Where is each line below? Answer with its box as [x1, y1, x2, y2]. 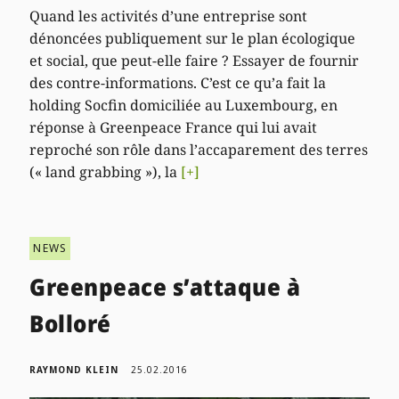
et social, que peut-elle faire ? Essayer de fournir [29, 50, 360, 70]
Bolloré [29, 306, 111, 339]
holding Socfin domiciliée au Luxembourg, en [29, 94, 338, 115]
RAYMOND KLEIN [29, 362, 119, 376]
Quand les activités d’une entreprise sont [29, 5, 308, 26]
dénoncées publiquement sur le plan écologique [29, 28, 356, 48]
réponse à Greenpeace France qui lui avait [29, 117, 318, 137]
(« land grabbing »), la [29, 161, 182, 182]
